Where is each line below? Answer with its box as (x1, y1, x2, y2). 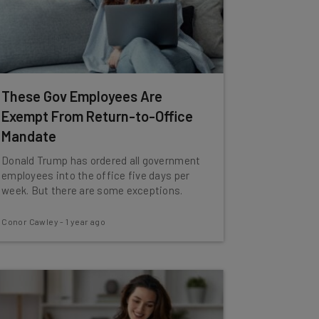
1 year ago (66, 216, 106, 226)
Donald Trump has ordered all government (1, 154, 201, 167)
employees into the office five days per (1, 169, 190, 182)
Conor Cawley (1, 216, 58, 226)
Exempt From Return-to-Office (1, 108, 194, 125)
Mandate (1, 127, 57, 145)
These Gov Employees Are (1, 88, 163, 105)
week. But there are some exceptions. (1, 184, 183, 197)
